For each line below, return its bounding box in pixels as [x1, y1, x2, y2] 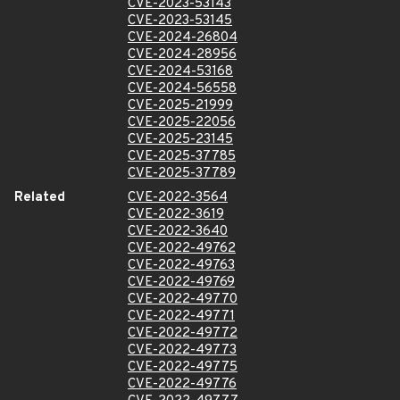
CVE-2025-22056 [128, 114, 236, 131]
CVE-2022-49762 [128, 240, 236, 257]
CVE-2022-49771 [128, 308, 235, 325]
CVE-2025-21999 [128, 97, 233, 114]
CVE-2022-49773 [128, 342, 237, 359]
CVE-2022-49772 [128, 325, 237, 342]
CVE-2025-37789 [128, 165, 236, 182]
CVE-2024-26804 [128, 29, 237, 46]
